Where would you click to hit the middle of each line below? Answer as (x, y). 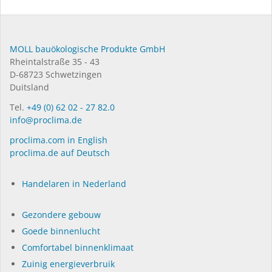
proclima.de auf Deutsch (60, 153)
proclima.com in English (59, 140)
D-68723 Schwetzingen (56, 75)
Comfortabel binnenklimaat (78, 248)
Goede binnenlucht (61, 231)
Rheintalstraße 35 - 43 (55, 62)
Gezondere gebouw (61, 215)
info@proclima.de (46, 120)
